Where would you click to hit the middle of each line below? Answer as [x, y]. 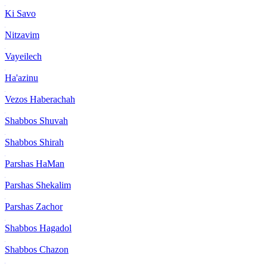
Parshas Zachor [34, 206]
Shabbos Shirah [34, 142]
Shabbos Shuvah [36, 120]
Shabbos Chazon [37, 249]
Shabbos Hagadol [38, 228]
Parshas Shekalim [38, 185]
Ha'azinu [21, 77]
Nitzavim [22, 35]
